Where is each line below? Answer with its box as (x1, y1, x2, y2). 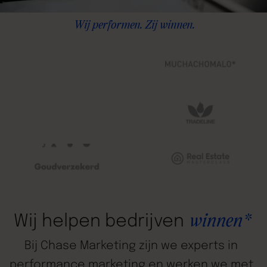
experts (181, 239, 225, 252)
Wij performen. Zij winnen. (73, 19, 194, 32)
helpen (42, 212, 101, 231)
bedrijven (105, 212, 185, 231)
